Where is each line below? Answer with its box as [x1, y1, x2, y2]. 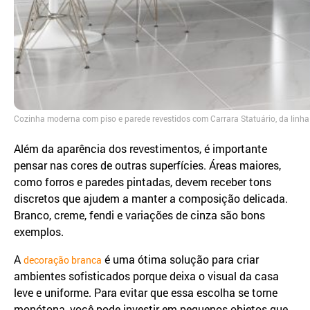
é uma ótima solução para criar [102, 252, 259, 267]
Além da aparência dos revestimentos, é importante [14, 141, 267, 156]
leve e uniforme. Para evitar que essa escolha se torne [14, 285, 277, 300]
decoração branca [24, 253, 102, 267]
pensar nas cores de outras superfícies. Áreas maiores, [14, 158, 281, 173]
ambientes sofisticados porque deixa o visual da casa [14, 268, 279, 284]
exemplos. [14, 224, 64, 239]
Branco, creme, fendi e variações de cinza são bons [14, 208, 265, 223]
